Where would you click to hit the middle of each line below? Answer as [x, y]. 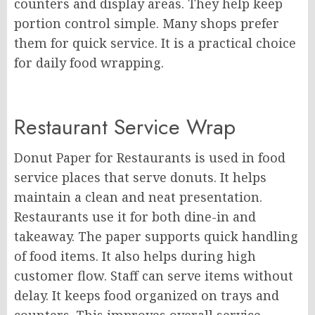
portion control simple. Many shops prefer [147, 23]
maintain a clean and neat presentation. [138, 197]
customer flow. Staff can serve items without [154, 276]
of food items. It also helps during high [135, 256]
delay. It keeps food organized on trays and [147, 295]
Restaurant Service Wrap [125, 127]
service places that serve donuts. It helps [140, 177]
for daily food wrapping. [89, 63]
